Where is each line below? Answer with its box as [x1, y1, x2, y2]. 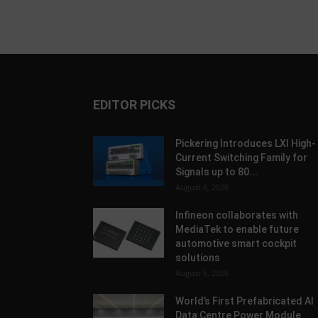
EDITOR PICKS [92, 97, 175, 112]
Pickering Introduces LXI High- [175, 138, 316, 149]
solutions [175, 252, 222, 263]
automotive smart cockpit [175, 238, 297, 249]
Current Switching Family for [175, 152, 307, 163]
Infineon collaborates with [175, 209, 298, 221]
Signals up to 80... [175, 166, 258, 177]
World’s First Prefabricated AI [175, 295, 314, 307]
